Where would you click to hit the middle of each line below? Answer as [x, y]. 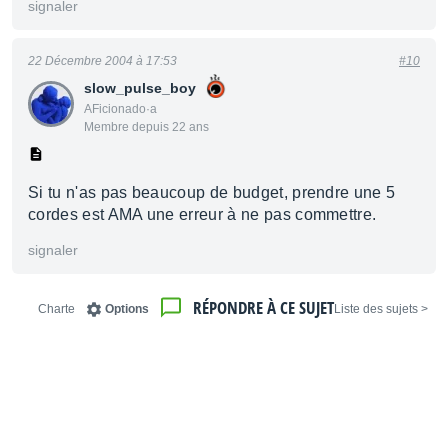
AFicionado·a [120, 109]
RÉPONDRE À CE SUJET [263, 307]
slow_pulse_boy [140, 88]
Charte [56, 309]
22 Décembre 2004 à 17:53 [102, 61]
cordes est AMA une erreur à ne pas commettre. [202, 214]
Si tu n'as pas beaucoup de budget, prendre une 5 [212, 192]
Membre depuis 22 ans [146, 127]
